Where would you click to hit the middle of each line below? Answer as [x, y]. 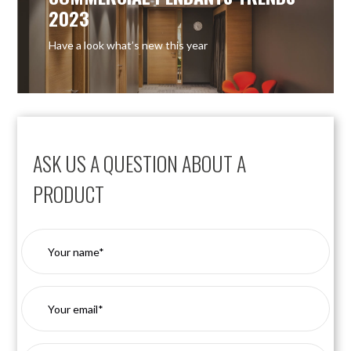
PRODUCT [69, 194]
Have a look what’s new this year [128, 45]
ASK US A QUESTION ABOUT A [140, 163]
